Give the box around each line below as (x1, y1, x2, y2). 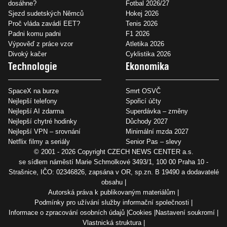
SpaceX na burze (8, 87, 59, 95)
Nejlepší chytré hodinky (8, 118, 77, 126)
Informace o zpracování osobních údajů (9, 209, 125, 217)
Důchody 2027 (126, 118, 168, 126)
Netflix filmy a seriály (8, 138, 70, 146)
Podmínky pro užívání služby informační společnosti (34, 199, 189, 207)
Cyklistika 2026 (126, 50, 171, 58)
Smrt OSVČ (126, 87, 161, 95)
